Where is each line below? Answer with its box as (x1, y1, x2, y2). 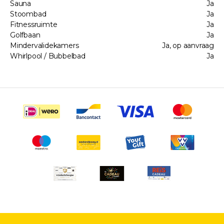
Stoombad (10, 9, 46, 18)
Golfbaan (10, 30, 40, 39)
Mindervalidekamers (10, 41, 79, 50)
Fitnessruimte (10, 20, 57, 29)
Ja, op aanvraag (162, 41, 214, 50)
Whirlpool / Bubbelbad (10, 51, 85, 60)
